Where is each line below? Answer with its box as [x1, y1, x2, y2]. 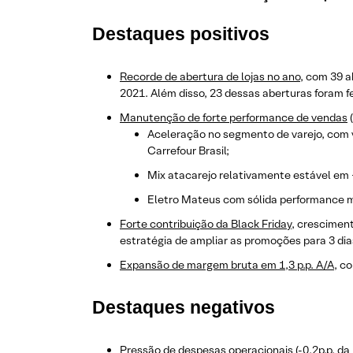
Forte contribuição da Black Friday [120, 217, 292, 232]
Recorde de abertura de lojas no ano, [120, 69, 303, 84]
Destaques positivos [92, 24, 269, 45]
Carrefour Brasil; [147, 143, 229, 158]
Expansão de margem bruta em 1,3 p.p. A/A [120, 258, 334, 273]
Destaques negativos [92, 297, 275, 318]
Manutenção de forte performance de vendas [120, 110, 347, 125]
